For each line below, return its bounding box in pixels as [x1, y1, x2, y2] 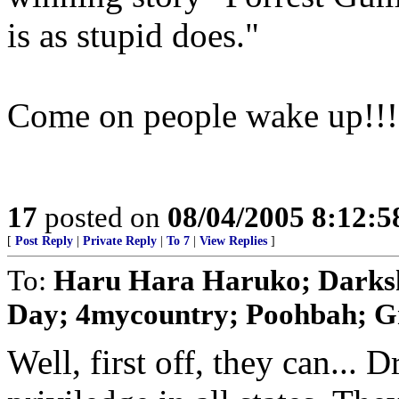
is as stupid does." [7, 16, 259, 54]
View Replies [199, 234, 267, 248]
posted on [37, 200, 167, 233]
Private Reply [83, 234, 157, 248]
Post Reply [15, 234, 73, 248]
